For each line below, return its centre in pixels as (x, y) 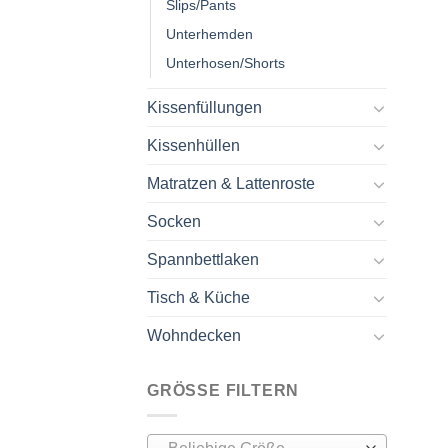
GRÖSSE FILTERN (217, 391)
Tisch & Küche (198, 298)
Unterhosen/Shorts (225, 63)
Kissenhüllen (193, 146)
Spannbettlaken (203, 260)
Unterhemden (209, 34)
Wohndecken (194, 336)
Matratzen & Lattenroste (231, 184)
